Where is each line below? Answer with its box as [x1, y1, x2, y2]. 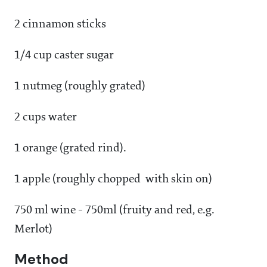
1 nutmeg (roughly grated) [14, 80, 145, 93]
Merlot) [14, 223, 52, 236]
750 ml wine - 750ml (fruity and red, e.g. [14, 204, 215, 217]
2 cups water [14, 111, 77, 124]
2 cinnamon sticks [14, 18, 106, 31]
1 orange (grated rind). [14, 142, 126, 155]
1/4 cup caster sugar [14, 49, 114, 62]
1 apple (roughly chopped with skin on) [14, 173, 212, 186]
